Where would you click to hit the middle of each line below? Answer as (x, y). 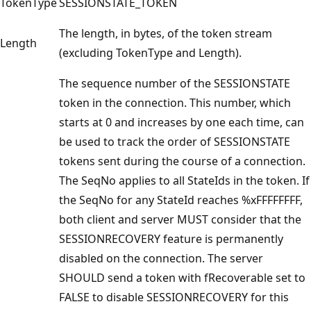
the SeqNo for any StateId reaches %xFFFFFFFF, (181, 200)
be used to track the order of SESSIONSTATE (175, 141)
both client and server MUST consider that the (180, 219)
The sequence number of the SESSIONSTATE (175, 83)
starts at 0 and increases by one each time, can (182, 122)
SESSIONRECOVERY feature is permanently (171, 238)
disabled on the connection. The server (161, 258)
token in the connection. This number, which (175, 102)
